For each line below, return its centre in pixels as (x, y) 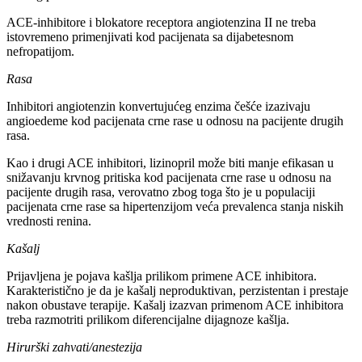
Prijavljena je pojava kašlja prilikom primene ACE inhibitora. (162, 276)
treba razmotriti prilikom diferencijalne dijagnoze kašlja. (148, 319)
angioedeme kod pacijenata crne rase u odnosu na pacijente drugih (175, 120)
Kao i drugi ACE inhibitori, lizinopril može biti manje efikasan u (170, 162)
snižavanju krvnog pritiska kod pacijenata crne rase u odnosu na (169, 177)
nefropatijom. (40, 51)
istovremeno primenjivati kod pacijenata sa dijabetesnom (150, 36)
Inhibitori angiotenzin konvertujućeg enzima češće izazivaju (158, 106)
